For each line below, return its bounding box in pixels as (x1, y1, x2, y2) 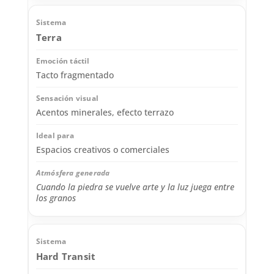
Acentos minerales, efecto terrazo (35, 106, 174, 119)
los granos (35, 192, 76, 204)
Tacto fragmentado (35, 69, 114, 81)
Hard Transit (35, 250, 96, 263)
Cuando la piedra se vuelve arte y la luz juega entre (35, 181, 234, 193)
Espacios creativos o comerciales (35, 144, 169, 156)
